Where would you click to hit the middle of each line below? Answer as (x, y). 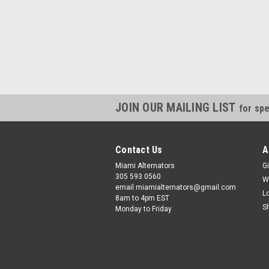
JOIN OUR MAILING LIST (177, 107)
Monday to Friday (144, 209)
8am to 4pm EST (142, 198)
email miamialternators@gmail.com (176, 187)
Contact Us (139, 150)
